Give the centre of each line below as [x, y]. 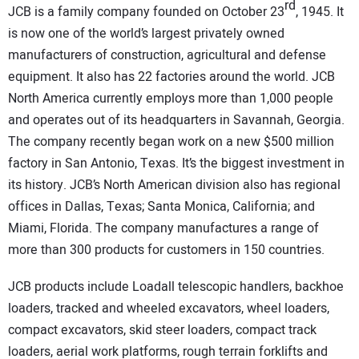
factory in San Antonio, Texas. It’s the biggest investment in [176, 163]
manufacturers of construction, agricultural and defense [167, 55]
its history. [39, 185]
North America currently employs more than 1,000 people [171, 98]
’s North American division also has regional [217, 185]
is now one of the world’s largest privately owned [146, 33]
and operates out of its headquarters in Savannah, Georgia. [176, 120]
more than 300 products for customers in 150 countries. [166, 250]
